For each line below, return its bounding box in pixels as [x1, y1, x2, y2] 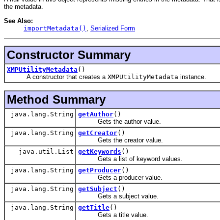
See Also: [4, 17, 33, 25]
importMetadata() [24, 24, 86, 32]
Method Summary [7, 93, 106, 107]
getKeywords [78, 148, 121, 156]
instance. [178, 73, 206, 81]
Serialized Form [90, 24, 135, 32]
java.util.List [15, 148, 74, 156]
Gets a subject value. [78, 192, 159, 200]
